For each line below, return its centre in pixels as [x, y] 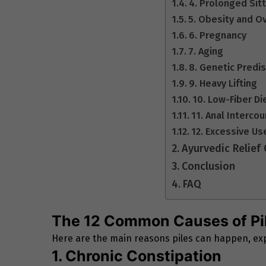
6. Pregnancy [218, 35]
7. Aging [206, 51]
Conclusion [210, 166]
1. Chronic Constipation [137, 256]
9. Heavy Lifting [223, 83]
